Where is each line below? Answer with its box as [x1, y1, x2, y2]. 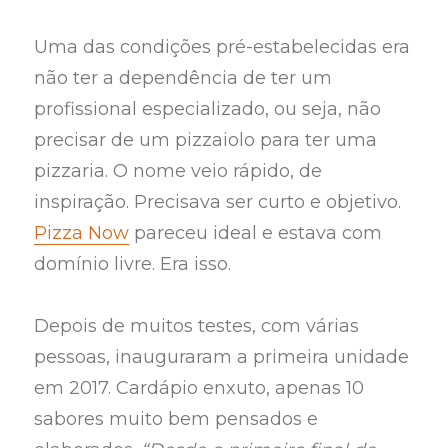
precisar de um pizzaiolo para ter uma [34, 128, 378, 151]
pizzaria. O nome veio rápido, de [34, 159, 323, 182]
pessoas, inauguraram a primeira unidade [34, 346, 410, 369]
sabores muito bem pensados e [34, 408, 319, 431]
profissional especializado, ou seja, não [34, 97, 382, 120]
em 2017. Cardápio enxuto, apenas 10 [34, 377, 365, 400]
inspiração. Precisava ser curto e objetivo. [34, 190, 402, 213]
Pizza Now [34, 221, 130, 244]
